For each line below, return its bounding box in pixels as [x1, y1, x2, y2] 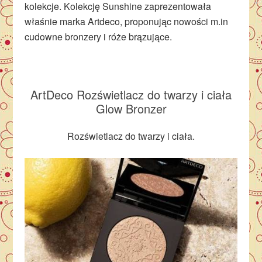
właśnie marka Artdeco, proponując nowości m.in [25, 15, 229, 28]
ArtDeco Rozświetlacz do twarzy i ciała [30, 86, 232, 103]
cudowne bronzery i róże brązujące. [25, 30, 173, 43]
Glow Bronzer [95, 100, 167, 117]
